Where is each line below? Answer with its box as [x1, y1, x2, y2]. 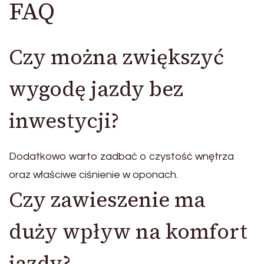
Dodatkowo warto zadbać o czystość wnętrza [9, 150, 234, 162]
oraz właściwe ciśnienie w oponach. [9, 169, 178, 180]
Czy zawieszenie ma [9, 185, 206, 214]
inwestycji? [9, 107, 119, 136]
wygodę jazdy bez [9, 75, 183, 104]
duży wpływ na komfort [9, 217, 247, 246]
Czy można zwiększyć [9, 43, 224, 72]
